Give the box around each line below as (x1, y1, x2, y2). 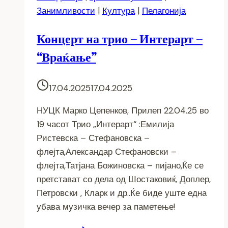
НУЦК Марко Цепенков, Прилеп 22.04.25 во (37, 105, 209, 117)
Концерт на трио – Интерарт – (37, 31, 203, 48)
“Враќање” (37, 49, 96, 66)
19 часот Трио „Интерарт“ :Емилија (37, 119, 174, 130)
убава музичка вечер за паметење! (37, 201, 175, 213)
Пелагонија (142, 5, 186, 17)
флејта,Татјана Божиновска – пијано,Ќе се (37, 160, 204, 172)
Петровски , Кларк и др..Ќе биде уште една (37, 187, 207, 199)
